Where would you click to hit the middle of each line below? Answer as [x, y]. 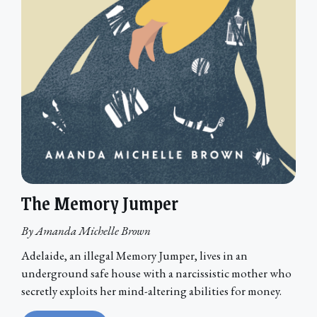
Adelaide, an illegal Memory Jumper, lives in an [134, 255]
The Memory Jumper [100, 202]
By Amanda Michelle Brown [86, 230]
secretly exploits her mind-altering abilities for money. [151, 290]
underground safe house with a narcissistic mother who [156, 273]
